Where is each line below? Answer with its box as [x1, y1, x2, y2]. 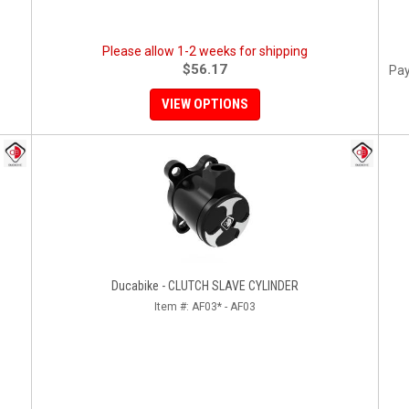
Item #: [154, 300, 192, 313]
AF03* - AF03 [192, 300, 256, 313]
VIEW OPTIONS [162, 96, 248, 112]
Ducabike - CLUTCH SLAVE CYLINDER [111, 278, 299, 293]
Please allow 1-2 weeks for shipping [102, 44, 308, 58]
